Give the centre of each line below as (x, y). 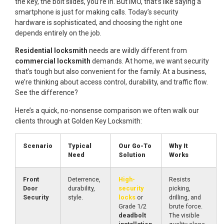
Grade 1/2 (132, 206)
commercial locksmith (53, 61)
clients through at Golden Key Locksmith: (78, 121)
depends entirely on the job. (58, 33)
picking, (180, 188)
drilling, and (185, 197)
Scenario (38, 146)
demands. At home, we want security (150, 61)
